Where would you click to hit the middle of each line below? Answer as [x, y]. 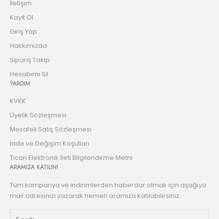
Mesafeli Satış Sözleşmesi [51, 130]
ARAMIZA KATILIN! [34, 167]
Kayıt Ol [22, 18]
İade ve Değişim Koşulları [50, 144]
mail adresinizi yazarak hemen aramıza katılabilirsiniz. [95, 196]
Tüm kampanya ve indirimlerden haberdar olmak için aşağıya [108, 185]
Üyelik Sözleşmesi [38, 115]
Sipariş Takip [30, 60]
